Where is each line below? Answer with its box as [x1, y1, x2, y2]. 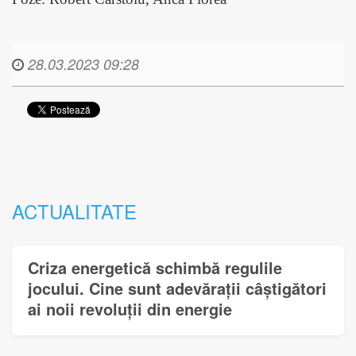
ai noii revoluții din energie [28, 297, 232, 320]
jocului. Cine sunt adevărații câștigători [28, 277, 327, 300]
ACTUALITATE [12, 197, 137, 225]
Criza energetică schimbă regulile [28, 256, 282, 279]
